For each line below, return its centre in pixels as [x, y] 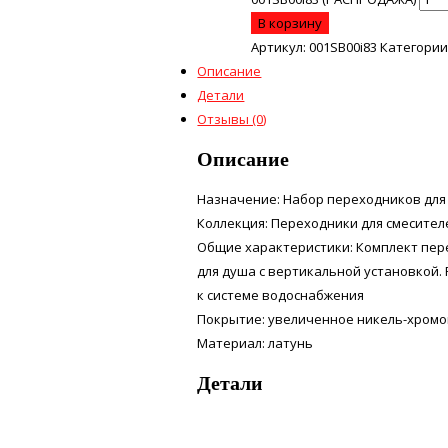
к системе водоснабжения [281, 294]
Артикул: [279, 46]
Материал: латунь [255, 342]
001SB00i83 [342, 46]
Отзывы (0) [232, 118]
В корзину [289, 22]
